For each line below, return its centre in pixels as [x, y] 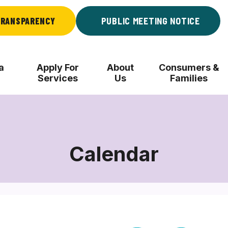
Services [58, 78]
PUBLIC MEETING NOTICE [150, 21]
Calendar [114, 154]
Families [189, 78]
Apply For [58, 67]
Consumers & [189, 67]
